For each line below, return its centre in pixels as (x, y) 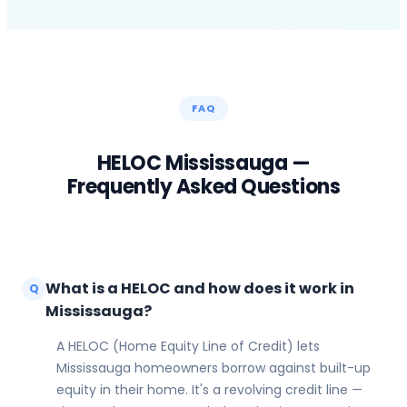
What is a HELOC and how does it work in (200, 288)
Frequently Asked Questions (203, 186)
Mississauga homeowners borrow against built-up (213, 367)
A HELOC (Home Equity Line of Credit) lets (188, 346)
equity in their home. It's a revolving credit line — (209, 389)
